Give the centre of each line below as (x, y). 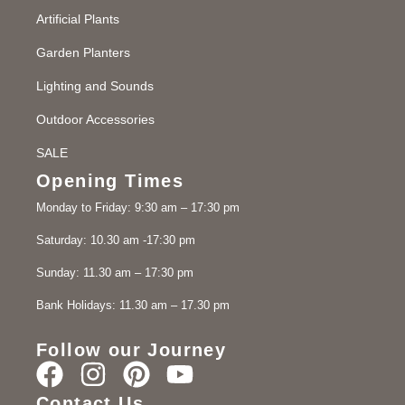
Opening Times (110, 180)
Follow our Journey (132, 350)
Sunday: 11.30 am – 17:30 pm (115, 272)
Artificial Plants (78, 19)
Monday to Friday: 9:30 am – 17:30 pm (138, 207)
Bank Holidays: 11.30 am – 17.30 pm (133, 305)
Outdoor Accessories (95, 119)
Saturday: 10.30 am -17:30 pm (116, 240)
